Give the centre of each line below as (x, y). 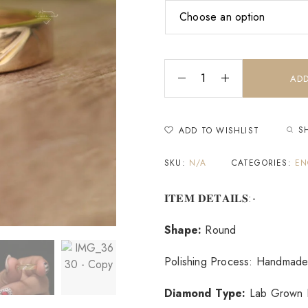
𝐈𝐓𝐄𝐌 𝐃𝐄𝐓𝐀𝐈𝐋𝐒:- (210, 198)
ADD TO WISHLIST (219, 130)
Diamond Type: (205, 293)
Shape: (183, 230)
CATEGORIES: (263, 163)
